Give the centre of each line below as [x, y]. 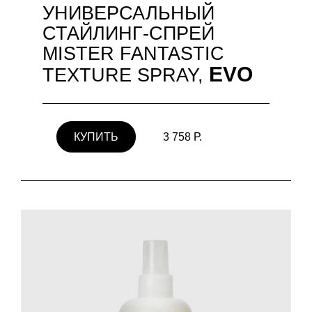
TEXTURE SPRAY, [126, 75]
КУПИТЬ [96, 136]
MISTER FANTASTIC [133, 53]
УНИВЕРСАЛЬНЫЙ [128, 13]
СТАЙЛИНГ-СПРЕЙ [128, 33]
